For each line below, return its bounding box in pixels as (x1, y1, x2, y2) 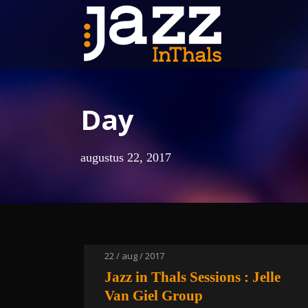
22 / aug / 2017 (104, 250, 164, 262)
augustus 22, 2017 (80, 151, 171, 164)
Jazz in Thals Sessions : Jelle (104, 269, 280, 285)
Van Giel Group (104, 287, 203, 304)
